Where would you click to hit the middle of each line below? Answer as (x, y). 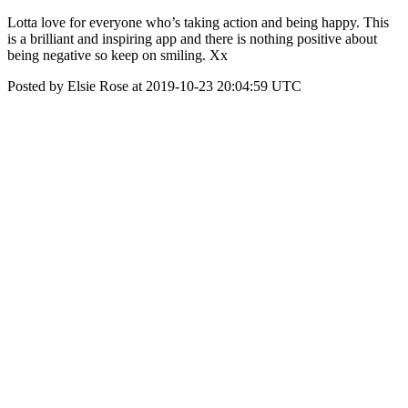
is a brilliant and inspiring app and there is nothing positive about (192, 39)
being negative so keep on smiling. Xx (117, 55)
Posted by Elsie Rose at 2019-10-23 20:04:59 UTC (154, 86)
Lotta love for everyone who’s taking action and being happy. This (198, 22)
